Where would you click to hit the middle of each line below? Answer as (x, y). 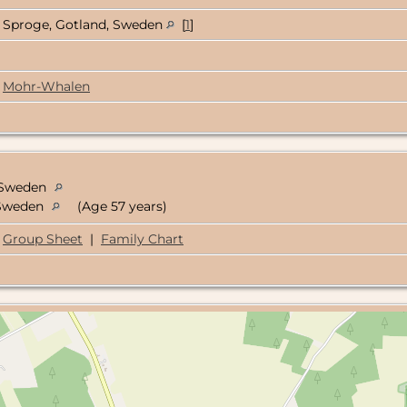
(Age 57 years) (120, 207)
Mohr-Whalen (46, 87)
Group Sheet (43, 239)
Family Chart (142, 239)
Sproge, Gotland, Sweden (84, 25)
